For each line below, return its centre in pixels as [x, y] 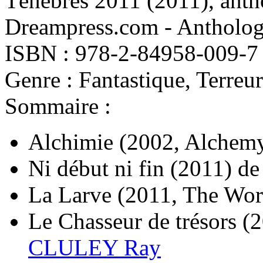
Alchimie [71, 141]
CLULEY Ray [95, 247]
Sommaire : [58, 106]
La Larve [70, 194]
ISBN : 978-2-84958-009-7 [131, 53]
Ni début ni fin [96, 168]
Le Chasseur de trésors [132, 221]
